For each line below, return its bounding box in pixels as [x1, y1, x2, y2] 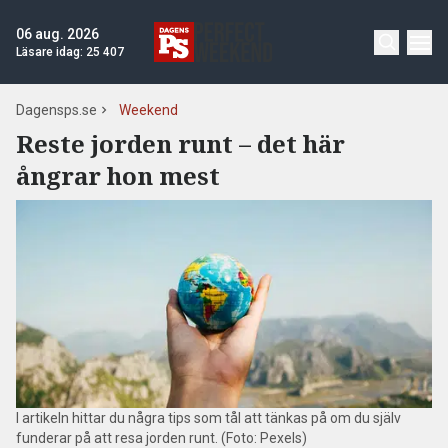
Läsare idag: [16, 45, 86, 59]
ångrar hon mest [16, 159, 226, 192]
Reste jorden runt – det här [16, 127, 345, 160]
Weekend [119, 102, 178, 118]
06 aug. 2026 [16, 26, 99, 42]
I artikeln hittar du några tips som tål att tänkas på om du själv [16, 410, 401, 426]
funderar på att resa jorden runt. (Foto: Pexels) [16, 430, 307, 446]
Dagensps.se [16, 102, 97, 118]
